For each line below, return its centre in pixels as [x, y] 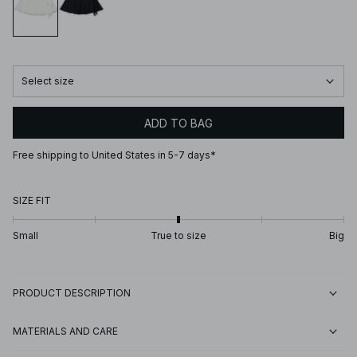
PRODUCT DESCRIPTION [72, 293]
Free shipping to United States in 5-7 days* [114, 155]
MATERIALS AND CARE [65, 331]
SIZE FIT [32, 201]
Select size [48, 81]
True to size [178, 236]
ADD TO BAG [178, 123]
